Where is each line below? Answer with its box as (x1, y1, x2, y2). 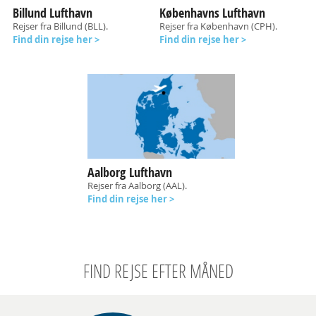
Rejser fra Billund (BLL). (12, 20, 108, 32)
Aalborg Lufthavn (87, 164, 172, 181)
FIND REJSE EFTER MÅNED (83, 260, 233, 283)
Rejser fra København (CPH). (159, 20, 277, 32)
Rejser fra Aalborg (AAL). (87, 179, 187, 192)
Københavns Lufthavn (159, 4, 265, 22)
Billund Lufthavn (12, 4, 92, 22)
